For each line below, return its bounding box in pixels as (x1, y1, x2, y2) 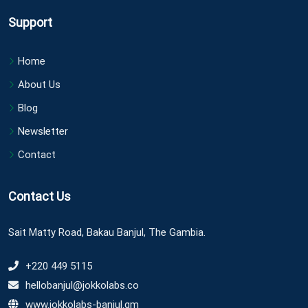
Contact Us (8, 189, 71, 204)
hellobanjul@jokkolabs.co (25, 278, 139, 291)
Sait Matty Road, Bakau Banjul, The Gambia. (8, 226, 206, 239)
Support (8, 15, 52, 30)
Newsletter (18, 125, 68, 138)
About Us (18, 78, 60, 91)
